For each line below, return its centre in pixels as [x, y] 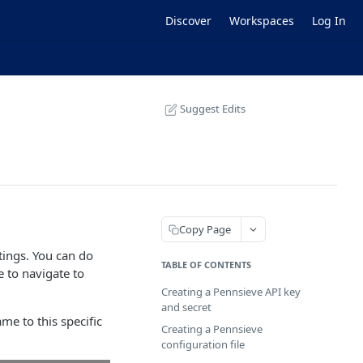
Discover [188, 20]
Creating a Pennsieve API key [231, 292]
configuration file [203, 344]
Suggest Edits [213, 109]
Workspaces [262, 20]
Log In [329, 20]
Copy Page [205, 229]
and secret [186, 307]
